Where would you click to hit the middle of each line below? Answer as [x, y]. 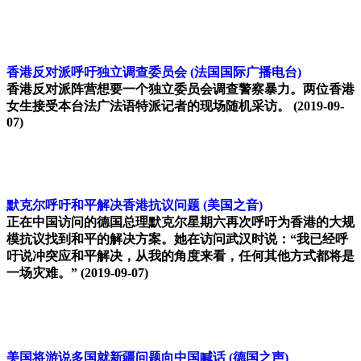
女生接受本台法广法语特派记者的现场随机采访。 [150, 106]
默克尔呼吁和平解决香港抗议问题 [105, 205]
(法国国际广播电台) [246, 73]
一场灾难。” [42, 273]
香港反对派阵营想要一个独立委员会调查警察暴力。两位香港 [180, 89]
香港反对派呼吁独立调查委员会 [97, 73]
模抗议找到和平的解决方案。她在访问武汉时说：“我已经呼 [177, 239]
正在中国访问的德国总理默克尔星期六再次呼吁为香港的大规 [180, 222]
